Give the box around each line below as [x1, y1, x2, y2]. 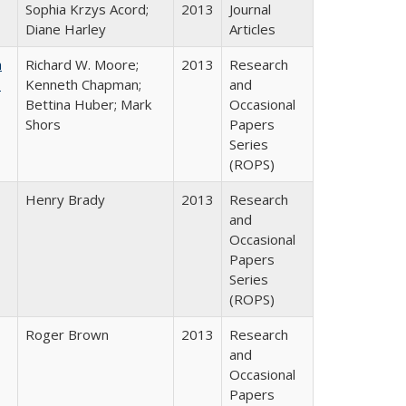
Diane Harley [25, 20, 106, 38]
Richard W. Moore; [25, 55, 139, 73]
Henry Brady [25, 190, 105, 208]
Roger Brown [25, 325, 109, 343]
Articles [229, 20, 275, 38]
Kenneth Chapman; [25, 75, 141, 93]
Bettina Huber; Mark [25, 95, 151, 113]
